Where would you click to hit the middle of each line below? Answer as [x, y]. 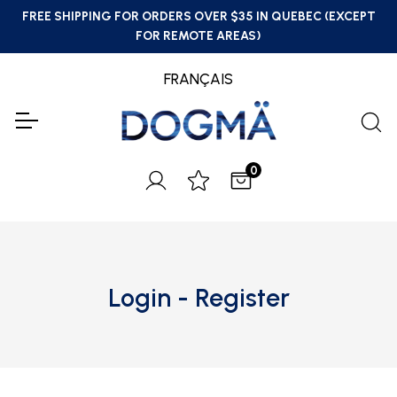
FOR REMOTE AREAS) [198, 36]
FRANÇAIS [198, 79]
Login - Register [198, 298]
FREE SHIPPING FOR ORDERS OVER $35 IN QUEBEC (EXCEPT [198, 16]
